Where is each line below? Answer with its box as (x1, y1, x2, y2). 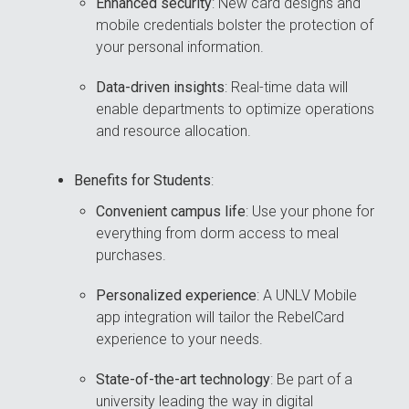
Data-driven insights (96, 79, 225, 97)
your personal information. (96, 38, 265, 57)
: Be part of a (270, 371, 353, 389)
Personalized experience (96, 287, 257, 305)
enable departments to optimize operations (96, 100, 375, 119)
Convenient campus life (96, 203, 246, 221)
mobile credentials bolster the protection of (96, 16, 374, 35)
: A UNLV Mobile (257, 287, 358, 305)
